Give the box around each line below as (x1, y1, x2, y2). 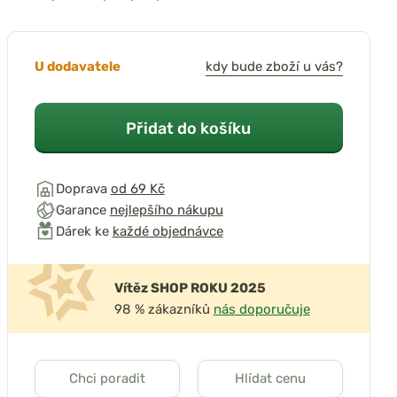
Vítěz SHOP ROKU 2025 (113, 280, 266, 296)
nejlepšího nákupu (109, 202, 223, 218)
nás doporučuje (213, 301, 310, 317)
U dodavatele (34, 58, 121, 74)
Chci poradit (68, 370, 145, 386)
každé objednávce (112, 223, 223, 239)
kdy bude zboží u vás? (205, 58, 343, 74)
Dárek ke (55, 223, 113, 239)
